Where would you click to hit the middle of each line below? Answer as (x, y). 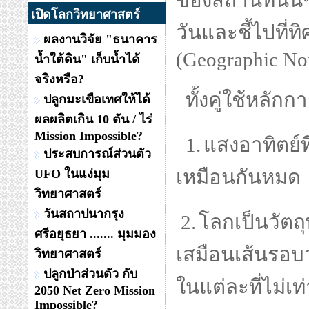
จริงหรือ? (59, 79)
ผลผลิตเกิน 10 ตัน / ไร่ (93, 119)
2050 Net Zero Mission (95, 290)
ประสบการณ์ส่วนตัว (97, 154)
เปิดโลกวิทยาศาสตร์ (86, 14)
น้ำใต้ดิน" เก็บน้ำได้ (87, 59)
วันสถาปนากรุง (84, 214)
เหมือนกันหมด (238, 177)
